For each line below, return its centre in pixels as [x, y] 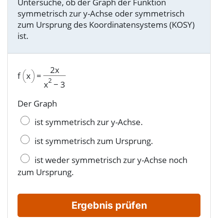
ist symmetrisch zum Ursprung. [93, 141]
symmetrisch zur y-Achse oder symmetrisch [101, 13]
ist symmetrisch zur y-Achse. [88, 122]
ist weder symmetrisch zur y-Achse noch [110, 160]
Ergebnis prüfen [109, 205]
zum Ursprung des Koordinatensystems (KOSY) [106, 25]
